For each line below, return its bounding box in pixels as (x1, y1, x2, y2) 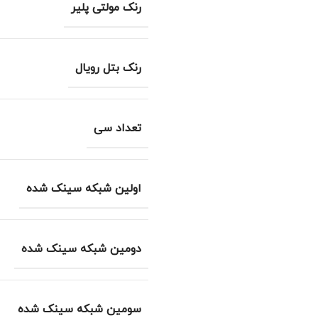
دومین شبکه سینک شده (21, 241, 141, 257)
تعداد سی (94, 121, 141, 136)
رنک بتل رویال (75, 60, 141, 76)
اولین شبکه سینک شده (26, 181, 141, 197)
